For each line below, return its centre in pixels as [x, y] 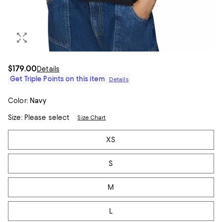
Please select [46, 117]
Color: [18, 101]
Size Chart [92, 117]
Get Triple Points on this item [57, 79]
